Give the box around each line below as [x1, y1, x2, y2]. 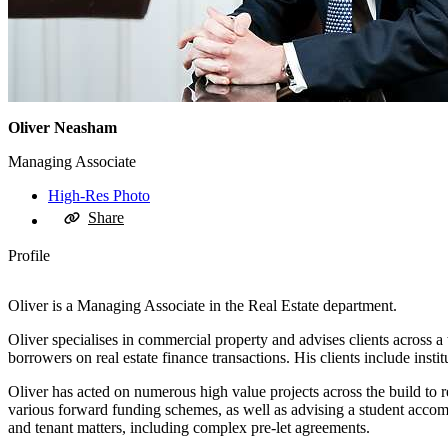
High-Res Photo [48, 187, 150, 205]
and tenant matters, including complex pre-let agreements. [8, 419, 370, 437]
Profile [8, 247, 50, 265]
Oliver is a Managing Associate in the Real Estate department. [8, 297, 397, 315]
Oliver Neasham [8, 119, 117, 137]
